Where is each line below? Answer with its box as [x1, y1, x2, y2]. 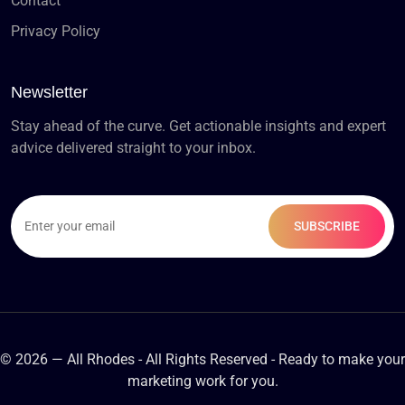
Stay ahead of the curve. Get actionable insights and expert [11, 117, 386, 135]
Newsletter [11, 82, 88, 101]
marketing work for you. [127, 372, 278, 390]
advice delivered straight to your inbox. [11, 138, 256, 156]
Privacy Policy [11, 22, 100, 40]
